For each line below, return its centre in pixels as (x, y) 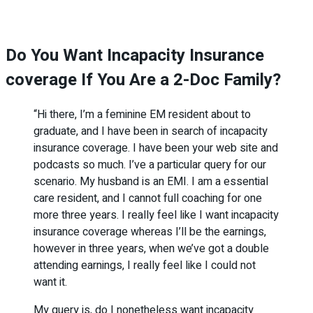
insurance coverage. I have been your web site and (156, 148)
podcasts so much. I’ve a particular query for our (150, 165)
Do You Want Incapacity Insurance (135, 55)
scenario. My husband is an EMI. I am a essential (151, 181)
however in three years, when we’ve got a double (151, 248)
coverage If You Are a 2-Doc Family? (145, 80)
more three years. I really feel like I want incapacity (156, 215)
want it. (50, 282)
